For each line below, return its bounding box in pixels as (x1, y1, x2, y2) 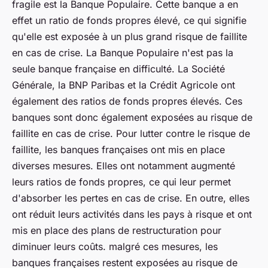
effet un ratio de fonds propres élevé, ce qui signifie (12, 14, 246, 27)
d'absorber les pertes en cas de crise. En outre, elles (12, 192, 249, 205)
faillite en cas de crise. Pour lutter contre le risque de (12, 127, 250, 140)
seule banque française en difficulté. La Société (12, 63, 225, 75)
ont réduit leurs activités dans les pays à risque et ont (12, 208, 252, 221)
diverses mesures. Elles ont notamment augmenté (12, 160, 235, 172)
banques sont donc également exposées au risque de (12, 111, 252, 124)
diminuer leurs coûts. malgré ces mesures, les (12, 240, 218, 253)
